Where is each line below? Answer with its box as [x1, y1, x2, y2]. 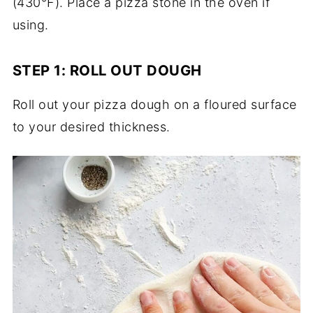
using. [12, 17, 49, 33]
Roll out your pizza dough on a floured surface [12, 97, 297, 112]
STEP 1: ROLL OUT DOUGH [12, 61, 202, 80]
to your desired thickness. [12, 119, 170, 135]
